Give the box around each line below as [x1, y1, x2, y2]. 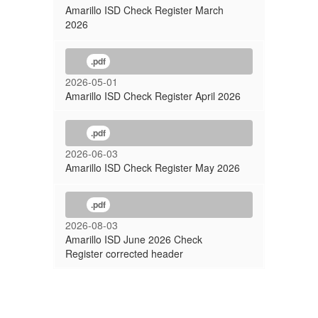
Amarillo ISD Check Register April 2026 [65, 89, 241, 103]
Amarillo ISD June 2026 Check [65, 232, 202, 246]
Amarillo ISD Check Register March [65, 3, 224, 17]
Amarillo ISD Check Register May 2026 [65, 160, 240, 175]
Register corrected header [65, 246, 183, 261]
